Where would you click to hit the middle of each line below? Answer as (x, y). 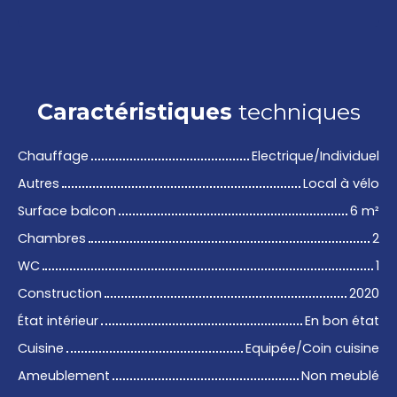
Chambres (52, 239)
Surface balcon (67, 211)
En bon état (342, 321)
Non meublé (340, 376)
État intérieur (58, 321)
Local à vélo (341, 184)
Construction (60, 294)
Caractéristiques (134, 112)
